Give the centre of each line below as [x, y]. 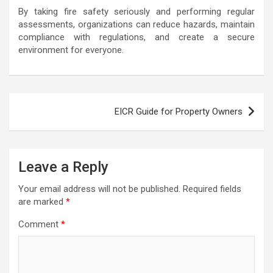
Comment [40, 225]
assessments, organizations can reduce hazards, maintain [136, 25]
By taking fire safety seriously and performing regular [136, 12]
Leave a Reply [63, 167]
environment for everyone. [71, 50]
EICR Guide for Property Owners [179, 112]
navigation [44, 122]
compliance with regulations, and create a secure [136, 37]
